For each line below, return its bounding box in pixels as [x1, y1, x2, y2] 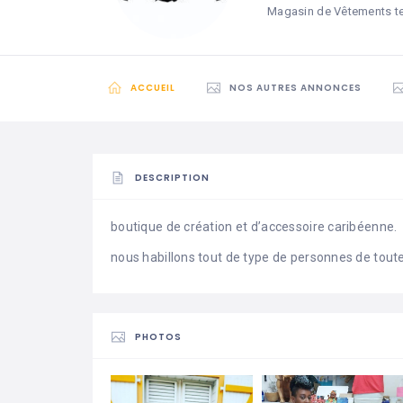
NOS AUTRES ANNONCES [229, 81, 362, 95]
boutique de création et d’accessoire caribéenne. [111, 219, 398, 235]
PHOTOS [135, 330, 182, 345]
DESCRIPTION [135, 171, 210, 185]
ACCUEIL [130, 81, 175, 95]
